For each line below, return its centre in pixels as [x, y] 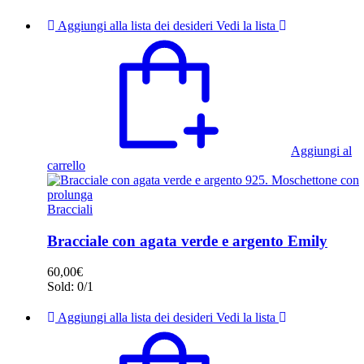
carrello [66, 165]
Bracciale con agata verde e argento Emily [187, 240]
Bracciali [70, 209]
